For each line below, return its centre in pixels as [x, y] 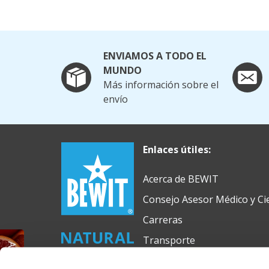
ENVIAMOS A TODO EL [155, 56]
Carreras [162, 220]
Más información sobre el [161, 85]
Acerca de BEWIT [180, 179]
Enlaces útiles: [177, 150]
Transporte [169, 240]
